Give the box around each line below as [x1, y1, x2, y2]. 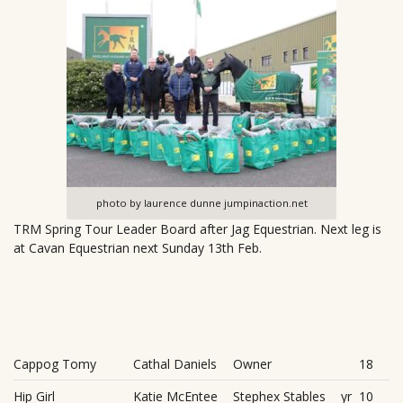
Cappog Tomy [13, 354, 96, 372]
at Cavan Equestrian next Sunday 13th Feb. [13, 239, 262, 256]
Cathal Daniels [133, 354, 217, 372]
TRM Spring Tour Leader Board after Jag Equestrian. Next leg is [13, 220, 381, 237]
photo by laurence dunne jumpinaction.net [95, 196, 308, 210]
